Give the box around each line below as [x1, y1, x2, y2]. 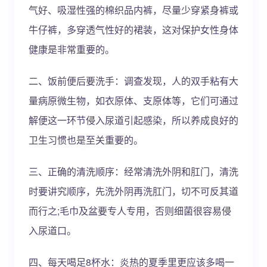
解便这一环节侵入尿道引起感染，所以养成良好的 [29, 113, 238, 127]
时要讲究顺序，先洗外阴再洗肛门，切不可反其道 [29, 184, 238, 198]
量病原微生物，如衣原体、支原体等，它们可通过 [29, 94, 238, 107]
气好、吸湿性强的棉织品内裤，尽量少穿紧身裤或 [29, 3, 238, 17]
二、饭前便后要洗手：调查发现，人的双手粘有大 [29, 74, 238, 88]
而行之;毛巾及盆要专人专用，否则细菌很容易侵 [29, 204, 231, 218]
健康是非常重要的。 [29, 42, 114, 56]
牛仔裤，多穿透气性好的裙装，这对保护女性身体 [29, 23, 238, 36]
